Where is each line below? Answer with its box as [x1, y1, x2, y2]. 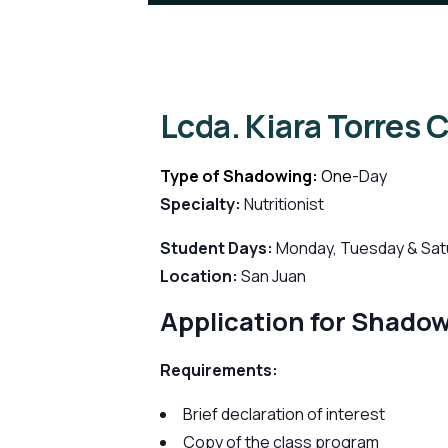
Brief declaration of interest [183, 403, 385, 426]
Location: [160, 265, 238, 287]
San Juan [238, 265, 306, 287]
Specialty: [160, 193, 244, 215]
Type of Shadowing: [160, 165, 321, 187]
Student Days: [160, 237, 276, 259]
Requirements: [160, 359, 278, 382]
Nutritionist [244, 193, 324, 215]
